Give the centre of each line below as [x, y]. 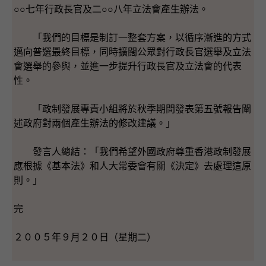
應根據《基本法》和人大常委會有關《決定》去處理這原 [132, 166]
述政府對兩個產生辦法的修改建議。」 [94, 123]
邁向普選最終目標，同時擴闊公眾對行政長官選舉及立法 [132, 52]
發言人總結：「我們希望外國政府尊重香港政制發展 [132, 151]
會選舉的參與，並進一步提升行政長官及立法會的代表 [128, 66]
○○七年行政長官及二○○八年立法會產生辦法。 [111, 9]
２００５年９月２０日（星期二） [85, 237]
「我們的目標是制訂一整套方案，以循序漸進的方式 [132, 37]
